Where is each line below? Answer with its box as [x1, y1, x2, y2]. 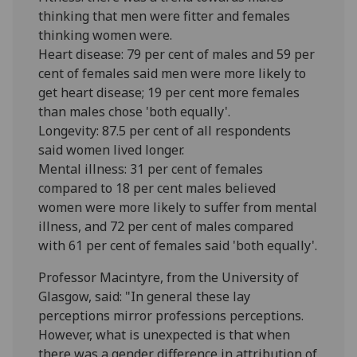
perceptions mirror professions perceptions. [38, 306, 304, 324]
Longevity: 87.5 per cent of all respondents [38, 121, 292, 139]
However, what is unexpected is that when [38, 325, 291, 343]
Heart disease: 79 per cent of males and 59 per [38, 45, 316, 63]
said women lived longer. [38, 140, 185, 159]
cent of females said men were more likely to [38, 64, 307, 82]
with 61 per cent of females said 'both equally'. [38, 236, 318, 254]
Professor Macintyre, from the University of [38, 268, 300, 286]
